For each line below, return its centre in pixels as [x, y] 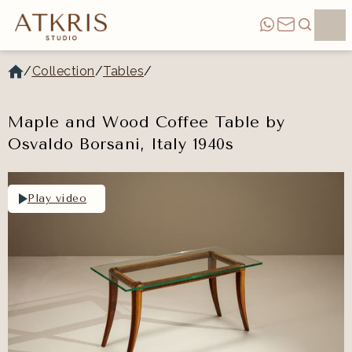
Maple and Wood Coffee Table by [146, 122]
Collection [63, 71]
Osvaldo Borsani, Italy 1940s [121, 144]
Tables [123, 71]
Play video [57, 199]
